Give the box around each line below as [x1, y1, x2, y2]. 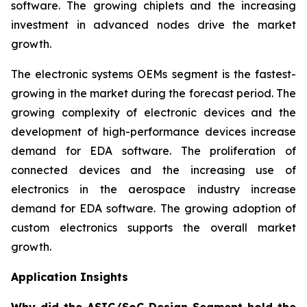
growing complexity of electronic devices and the [11, 106, 296, 120]
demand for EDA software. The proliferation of [11, 144, 296, 158]
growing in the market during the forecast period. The [11, 86, 296, 101]
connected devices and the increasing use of [11, 163, 296, 177]
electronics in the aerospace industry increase [11, 182, 296, 197]
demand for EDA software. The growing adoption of [11, 201, 296, 216]
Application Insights [11, 270, 128, 284]
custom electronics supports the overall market [11, 221, 296, 235]
